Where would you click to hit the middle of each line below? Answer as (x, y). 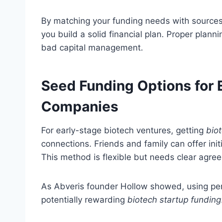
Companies (80, 107)
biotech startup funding (174, 200)
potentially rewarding (84, 200)
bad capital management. (92, 48)
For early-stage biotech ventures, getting (124, 131)
